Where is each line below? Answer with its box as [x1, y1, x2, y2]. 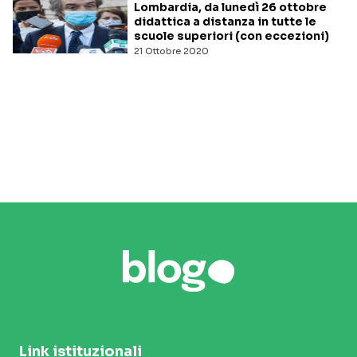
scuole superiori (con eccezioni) [134, 29, 329, 44]
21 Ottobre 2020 [134, 45, 209, 57]
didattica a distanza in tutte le [134, 14, 316, 29]
